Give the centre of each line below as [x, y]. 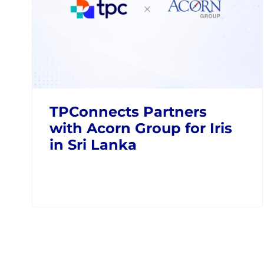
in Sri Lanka [93, 144]
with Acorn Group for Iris [141, 128]
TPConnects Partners [128, 111]
